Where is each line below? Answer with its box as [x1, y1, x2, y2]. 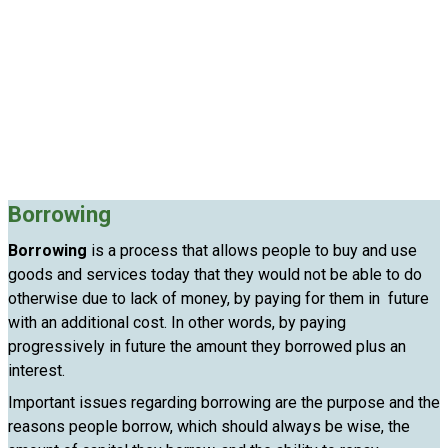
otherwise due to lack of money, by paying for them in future [8, 289, 429, 308]
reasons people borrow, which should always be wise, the [8, 417, 410, 436]
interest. [8, 361, 65, 380]
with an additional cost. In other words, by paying [8, 313, 346, 332]
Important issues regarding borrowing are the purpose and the [8, 393, 440, 412]
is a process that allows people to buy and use [87, 241, 417, 260]
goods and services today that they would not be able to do [8, 265, 422, 284]
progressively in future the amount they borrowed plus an [8, 337, 406, 356]
